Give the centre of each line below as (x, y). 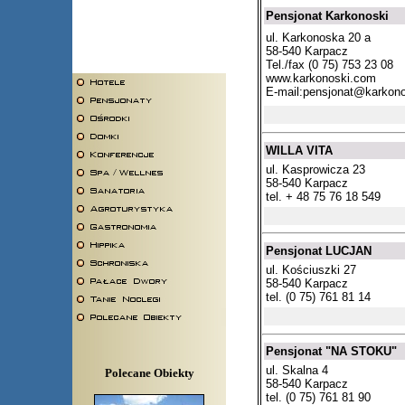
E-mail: (284, 92)
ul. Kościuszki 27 (311, 269)
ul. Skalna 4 (297, 371)
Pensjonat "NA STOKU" (331, 352)
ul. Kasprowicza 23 (316, 169)
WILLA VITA (299, 150)
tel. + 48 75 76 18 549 (323, 196)
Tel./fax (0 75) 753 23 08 (330, 65)
